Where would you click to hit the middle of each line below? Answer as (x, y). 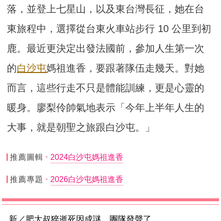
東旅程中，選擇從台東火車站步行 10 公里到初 (109, 28)
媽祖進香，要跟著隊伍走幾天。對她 (126, 68)
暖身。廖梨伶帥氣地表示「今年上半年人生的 (106, 107)
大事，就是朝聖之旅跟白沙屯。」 (81, 127)
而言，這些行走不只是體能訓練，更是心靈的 (106, 88)
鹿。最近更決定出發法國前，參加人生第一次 (106, 48)
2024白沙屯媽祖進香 (87, 157)
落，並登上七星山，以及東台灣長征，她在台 (106, 9)
